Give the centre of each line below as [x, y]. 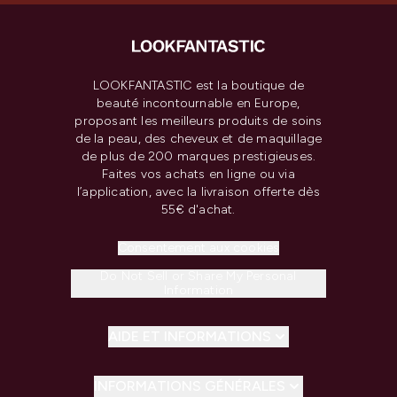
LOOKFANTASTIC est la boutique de [198, 86]
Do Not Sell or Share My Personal [198, 276]
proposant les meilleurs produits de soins [198, 121]
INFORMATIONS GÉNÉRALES [190, 386]
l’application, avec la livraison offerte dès [198, 192]
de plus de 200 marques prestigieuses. [198, 156]
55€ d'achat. [198, 210]
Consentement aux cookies [198, 248]
